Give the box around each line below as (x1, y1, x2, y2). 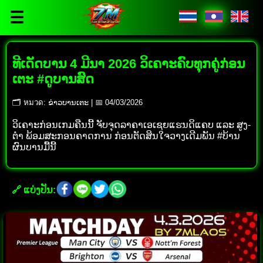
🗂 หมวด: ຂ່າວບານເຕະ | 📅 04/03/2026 (12, 97, 143, 107)
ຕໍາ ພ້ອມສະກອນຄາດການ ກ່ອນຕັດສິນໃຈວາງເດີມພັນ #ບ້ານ (12, 130, 240, 141)
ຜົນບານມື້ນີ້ (12, 141, 56, 152)
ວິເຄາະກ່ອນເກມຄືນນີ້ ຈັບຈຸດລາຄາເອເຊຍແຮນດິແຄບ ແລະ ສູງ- (12, 119, 251, 130)
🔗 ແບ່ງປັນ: (12, 185, 56, 195)
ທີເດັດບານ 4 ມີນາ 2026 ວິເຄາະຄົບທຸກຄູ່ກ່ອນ (12, 56, 245, 71)
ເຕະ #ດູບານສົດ (12, 71, 94, 86)
